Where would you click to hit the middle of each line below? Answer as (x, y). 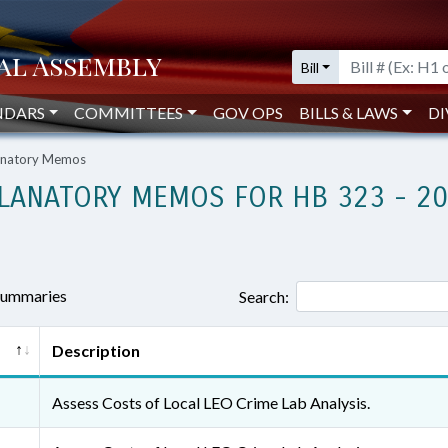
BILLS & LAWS (349, 112)
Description (96, 350)
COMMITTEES (129, 112)
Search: (264, 296)
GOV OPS (248, 112)
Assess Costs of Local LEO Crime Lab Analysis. (211, 402)
